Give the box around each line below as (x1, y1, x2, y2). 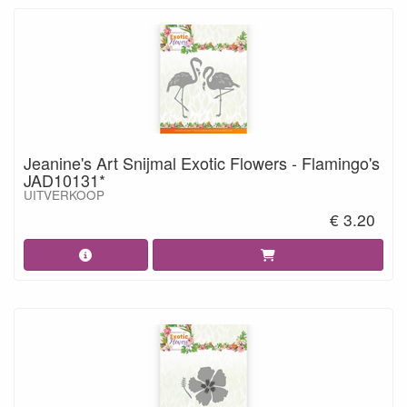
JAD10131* (24, 167, 105, 192)
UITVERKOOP (24, 185, 104, 203)
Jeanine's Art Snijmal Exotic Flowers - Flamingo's (24, 150, 380, 174)
